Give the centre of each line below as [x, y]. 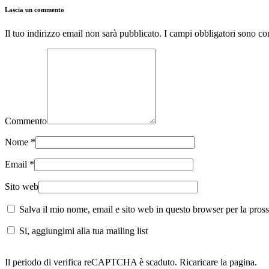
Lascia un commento [35, 10]
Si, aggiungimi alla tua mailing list [82, 231]
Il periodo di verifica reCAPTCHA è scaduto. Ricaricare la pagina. [131, 262]
